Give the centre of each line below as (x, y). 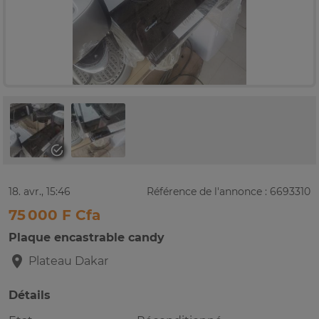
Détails (30, 296)
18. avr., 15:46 (40, 192)
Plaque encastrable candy (87, 238)
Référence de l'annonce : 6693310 (229, 192)
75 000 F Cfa (54, 215)
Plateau (50, 261)
